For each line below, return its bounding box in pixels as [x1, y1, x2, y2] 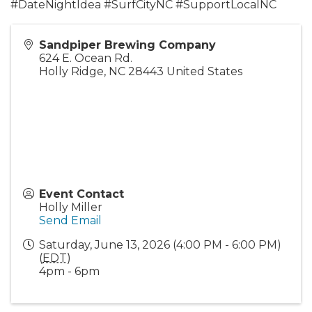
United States [166, 65, 242, 78]
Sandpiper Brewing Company [39, 38, 216, 52]
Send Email [39, 214, 102, 227]
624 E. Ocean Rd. [39, 52, 132, 65]
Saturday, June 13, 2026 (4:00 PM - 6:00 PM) [39, 238, 281, 251]
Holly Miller [39, 201, 102, 214]
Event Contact [39, 187, 124, 201]
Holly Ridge [39, 65, 104, 78]
